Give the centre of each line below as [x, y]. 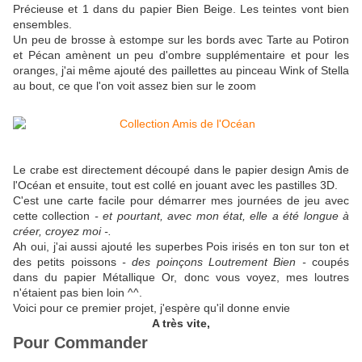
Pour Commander [80, 343]
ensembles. [42, 25]
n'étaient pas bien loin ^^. [78, 293]
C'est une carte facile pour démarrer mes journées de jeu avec [181, 201]
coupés [328, 262]
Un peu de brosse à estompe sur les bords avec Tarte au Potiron [181, 40]
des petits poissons [67, 262]
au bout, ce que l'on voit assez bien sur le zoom [135, 86]
